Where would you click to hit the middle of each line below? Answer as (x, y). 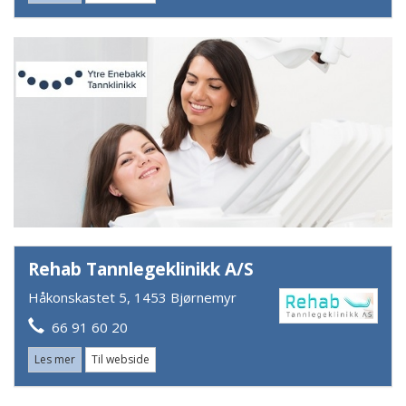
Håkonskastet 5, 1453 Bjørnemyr (132, 297)
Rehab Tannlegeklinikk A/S (141, 270)
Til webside (121, 359)
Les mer (55, 359)
